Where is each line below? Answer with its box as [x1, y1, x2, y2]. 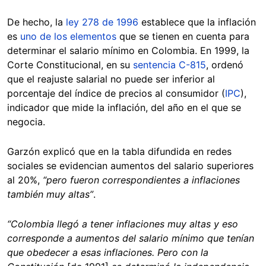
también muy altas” [7, 188, 93, 200]
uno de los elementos [20, 30, 116, 42]
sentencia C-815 [133, 58, 206, 71]
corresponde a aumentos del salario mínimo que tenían [7, 232, 254, 244]
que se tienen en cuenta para [116, 30, 249, 42]
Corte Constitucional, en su [7, 58, 133, 71]
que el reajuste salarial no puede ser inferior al [7, 72, 215, 85]
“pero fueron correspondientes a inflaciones [43, 173, 240, 186]
